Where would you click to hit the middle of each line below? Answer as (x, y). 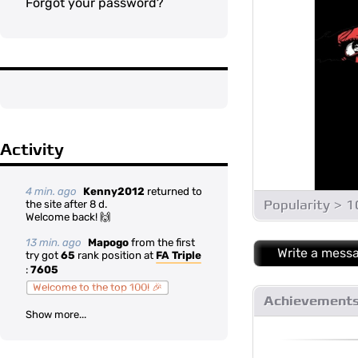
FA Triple (179, 255)
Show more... (56, 314)
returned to (173, 191)
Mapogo (108, 243)
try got (43, 255)
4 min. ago (51, 191)
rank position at (115, 255)
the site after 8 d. (66, 204)
